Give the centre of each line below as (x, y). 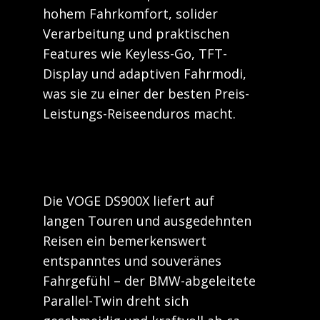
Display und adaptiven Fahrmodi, (145, 74)
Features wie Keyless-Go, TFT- (135, 54)
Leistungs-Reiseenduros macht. (139, 114)
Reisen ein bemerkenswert (125, 241)
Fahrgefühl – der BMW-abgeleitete (149, 281)
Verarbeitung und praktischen (136, 34)
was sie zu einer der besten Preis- (146, 94)
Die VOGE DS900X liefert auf (129, 201)
